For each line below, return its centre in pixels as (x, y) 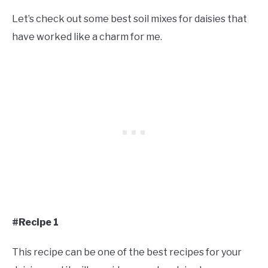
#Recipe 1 (35, 222)
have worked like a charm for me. (87, 36)
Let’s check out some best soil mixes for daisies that (130, 19)
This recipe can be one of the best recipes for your (127, 252)
